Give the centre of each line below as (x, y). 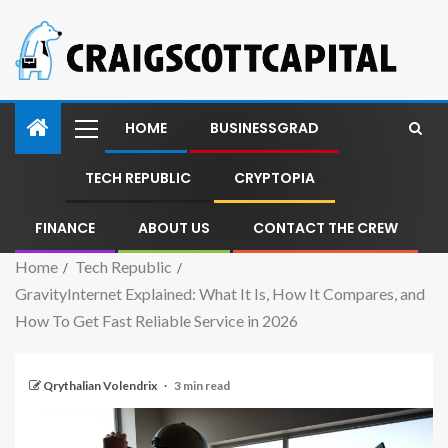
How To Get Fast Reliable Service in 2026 (156, 320)
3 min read (202, 385)
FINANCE (65, 227)
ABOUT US (174, 227)
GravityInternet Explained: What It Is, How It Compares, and (220, 293)
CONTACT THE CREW (325, 227)
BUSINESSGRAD (264, 127)
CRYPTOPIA (274, 177)
